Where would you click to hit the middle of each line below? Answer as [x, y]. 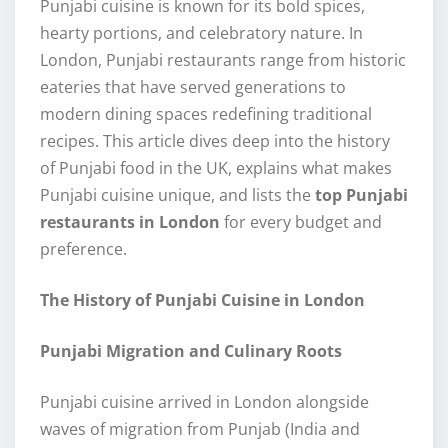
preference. [83, 249]
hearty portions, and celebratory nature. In [201, 33]
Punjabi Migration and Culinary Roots [191, 351]
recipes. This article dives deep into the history [215, 141]
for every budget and [301, 222]
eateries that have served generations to [193, 87]
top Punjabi [361, 195]
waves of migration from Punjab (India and [200, 429]
